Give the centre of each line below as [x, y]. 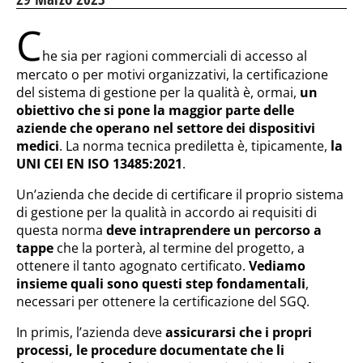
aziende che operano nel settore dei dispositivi [166, 128]
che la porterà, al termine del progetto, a [179, 248]
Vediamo [277, 266]
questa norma [61, 230]
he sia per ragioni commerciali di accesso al [175, 56]
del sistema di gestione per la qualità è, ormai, [158, 92]
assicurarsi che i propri [239, 332]
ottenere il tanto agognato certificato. [132, 266]
